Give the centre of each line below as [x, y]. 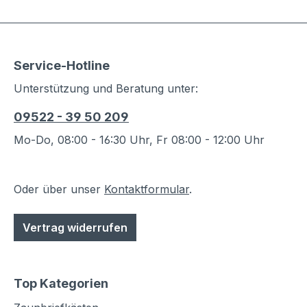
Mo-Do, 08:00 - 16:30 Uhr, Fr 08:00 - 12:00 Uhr [139, 140]
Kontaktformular [147, 189]
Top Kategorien [61, 284]
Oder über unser [59, 189]
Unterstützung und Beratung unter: [106, 89]
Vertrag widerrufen [75, 228]
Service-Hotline [62, 66]
